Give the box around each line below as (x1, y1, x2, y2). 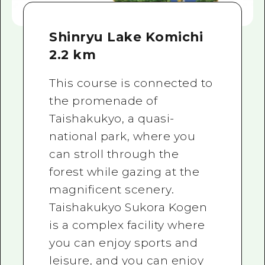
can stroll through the (49, 147, 179, 161)
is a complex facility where (49, 218, 205, 232)
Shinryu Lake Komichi (49, 29, 203, 45)
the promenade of (49, 94, 158, 108)
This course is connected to (49, 76, 213, 91)
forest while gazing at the (49, 165, 200, 179)
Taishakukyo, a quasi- (49, 112, 174, 126)
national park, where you (49, 130, 196, 144)
